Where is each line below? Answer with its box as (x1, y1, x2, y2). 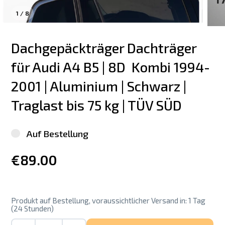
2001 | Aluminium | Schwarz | (11, 78, 190, 95)
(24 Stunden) (11, 203, 54, 213)
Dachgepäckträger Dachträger (11, 40, 200, 57)
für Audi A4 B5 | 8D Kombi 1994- (11, 59, 210, 76)
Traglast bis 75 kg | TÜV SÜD (11, 97, 182, 114)
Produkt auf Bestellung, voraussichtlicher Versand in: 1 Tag (11, 195, 206, 205)
